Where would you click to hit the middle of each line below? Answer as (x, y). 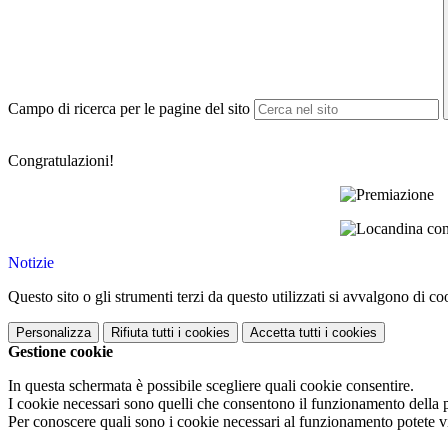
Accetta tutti (285, 333)
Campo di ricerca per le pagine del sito (129, 109)
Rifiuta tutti (142, 333)
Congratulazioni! (61, 161)
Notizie (31, 263)
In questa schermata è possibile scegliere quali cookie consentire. (211, 386)
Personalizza (53, 333)
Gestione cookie (60, 352)
